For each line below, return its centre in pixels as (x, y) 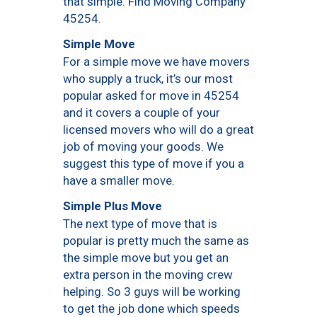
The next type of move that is (140, 223)
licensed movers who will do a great (158, 129)
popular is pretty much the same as (156, 240)
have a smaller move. (119, 180)
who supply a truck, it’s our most (148, 78)
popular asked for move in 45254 (151, 95)
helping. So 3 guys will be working (152, 291)
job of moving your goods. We (143, 146)
